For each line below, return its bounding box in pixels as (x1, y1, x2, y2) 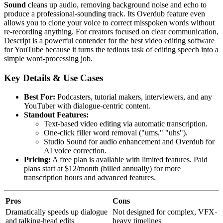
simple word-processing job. (4, 54, 93, 63)
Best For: (24, 93, 55, 102)
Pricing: (24, 155, 51, 164)
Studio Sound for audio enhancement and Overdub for (44, 137, 215, 146)
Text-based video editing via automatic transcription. (44, 119, 208, 128)
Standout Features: (24, 111, 89, 119)
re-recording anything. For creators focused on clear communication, (4, 27, 219, 36)
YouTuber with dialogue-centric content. (24, 102, 150, 111)
